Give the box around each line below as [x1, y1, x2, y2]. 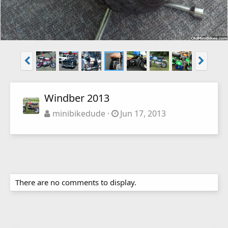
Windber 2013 [44, 91, 109, 105]
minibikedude [52, 108, 105, 120]
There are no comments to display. [15, 177, 136, 188]
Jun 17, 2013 [120, 108, 166, 120]
